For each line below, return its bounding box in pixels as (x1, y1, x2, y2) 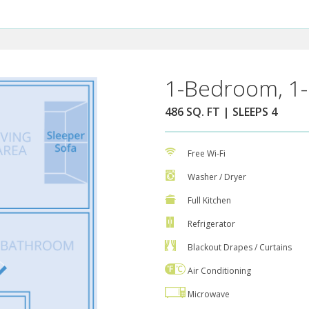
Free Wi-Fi (188, 148, 226, 160)
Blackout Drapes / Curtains (188, 241, 292, 254)
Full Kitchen (188, 195, 231, 207)
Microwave (188, 288, 230, 301)
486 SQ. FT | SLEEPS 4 (165, 104, 277, 120)
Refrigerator (188, 218, 235, 230)
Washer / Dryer (188, 171, 246, 183)
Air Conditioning (188, 265, 251, 277)
